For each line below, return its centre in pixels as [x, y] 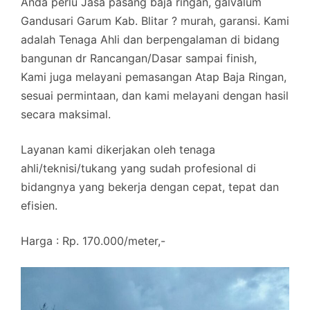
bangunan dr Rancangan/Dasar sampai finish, [139, 58]
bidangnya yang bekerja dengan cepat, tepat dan [150, 187]
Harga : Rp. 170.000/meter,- [93, 241]
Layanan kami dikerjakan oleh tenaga [118, 149]
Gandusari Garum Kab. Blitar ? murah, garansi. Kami [155, 21]
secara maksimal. [66, 114]
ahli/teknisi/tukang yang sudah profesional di [138, 168]
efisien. [39, 206]
